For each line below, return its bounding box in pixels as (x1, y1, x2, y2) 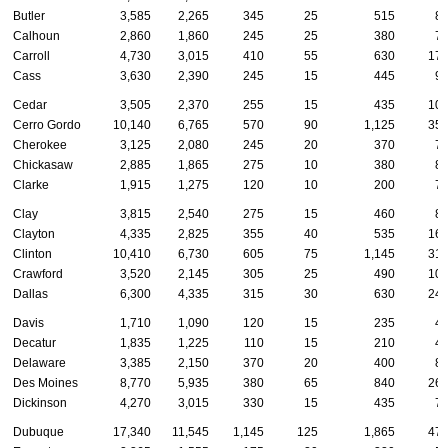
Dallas (13, 287, 48, 302)
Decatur (13, 336, 56, 351)
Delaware (13, 356, 66, 371)
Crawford (13, 267, 63, 282)
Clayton (13, 227, 55, 242)
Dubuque (13, 425, 64, 440)
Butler (13, 9, 45, 24)
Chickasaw (13, 158, 73, 173)
